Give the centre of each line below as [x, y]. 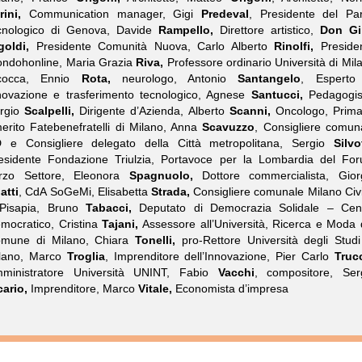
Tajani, [120, 224]
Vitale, [156, 288]
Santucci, [277, 95]
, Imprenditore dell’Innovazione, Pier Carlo [219, 256]
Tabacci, [109, 208]
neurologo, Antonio [174, 78]
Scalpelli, [50, 111]
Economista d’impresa [231, 288]
